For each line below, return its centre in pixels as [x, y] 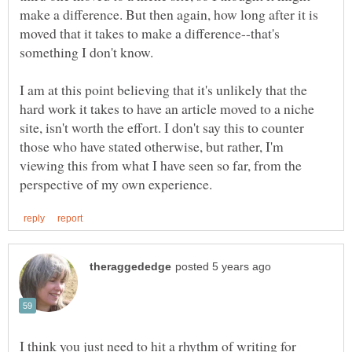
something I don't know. [86, 51]
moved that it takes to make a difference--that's [150, 33]
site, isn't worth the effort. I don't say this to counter [162, 127]
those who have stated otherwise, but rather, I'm [152, 146]
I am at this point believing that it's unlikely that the [163, 89]
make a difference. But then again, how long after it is [169, 14]
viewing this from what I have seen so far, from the [161, 165]
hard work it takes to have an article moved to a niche [167, 108]
